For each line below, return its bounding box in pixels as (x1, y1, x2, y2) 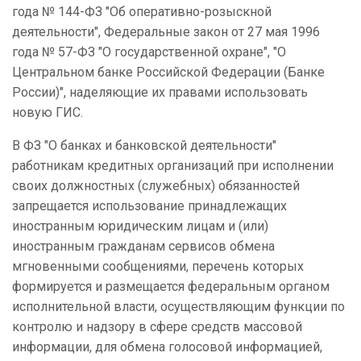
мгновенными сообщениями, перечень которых (12, 259, 304, 275)
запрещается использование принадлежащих (12, 198, 287, 214)
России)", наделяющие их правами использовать (12, 85, 308, 101)
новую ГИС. (12, 105, 83, 121)
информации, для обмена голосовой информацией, (12, 339, 322, 355)
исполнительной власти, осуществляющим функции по (12, 299, 345, 315)
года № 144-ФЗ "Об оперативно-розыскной (12, 4, 272, 20)
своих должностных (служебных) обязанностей (12, 178, 300, 194)
